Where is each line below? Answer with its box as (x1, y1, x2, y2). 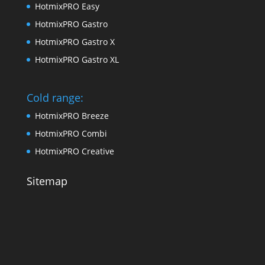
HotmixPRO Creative (34, 146, 114, 157)
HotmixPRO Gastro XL (34, 54, 119, 66)
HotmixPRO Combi (34, 128, 107, 140)
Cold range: (26, 91, 83, 105)
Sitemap (26, 174, 67, 189)
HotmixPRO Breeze (34, 110, 109, 122)
